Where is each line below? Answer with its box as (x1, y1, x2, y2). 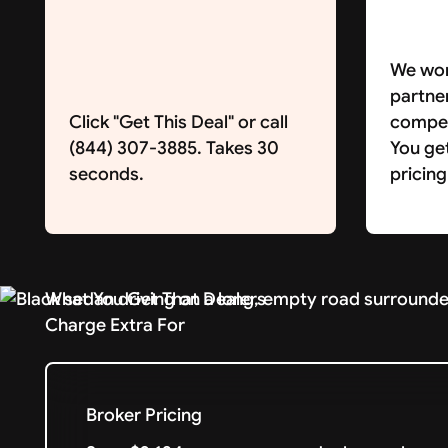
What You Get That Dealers (45, 287, 267, 310)
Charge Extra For (45, 313, 186, 336)
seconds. (68, 162, 144, 185)
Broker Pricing (86, 404, 203, 427)
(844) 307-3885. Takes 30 (68, 136, 279, 159)
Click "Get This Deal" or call (68, 110, 288, 133)
